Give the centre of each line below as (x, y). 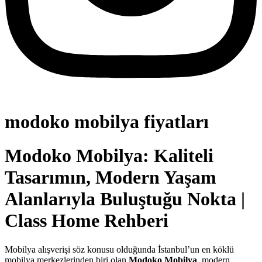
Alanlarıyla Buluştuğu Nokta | (125, 199)
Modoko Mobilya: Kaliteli (109, 156)
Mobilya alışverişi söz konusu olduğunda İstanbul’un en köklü (119, 249)
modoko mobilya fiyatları (107, 121)
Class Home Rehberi (87, 221)
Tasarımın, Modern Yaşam (111, 177)
